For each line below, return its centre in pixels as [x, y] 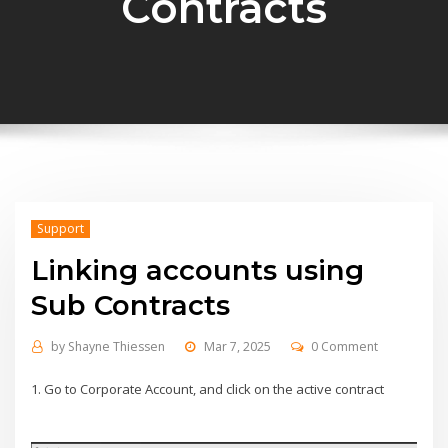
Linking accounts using [198, 270]
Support [60, 229]
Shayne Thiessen [116, 346]
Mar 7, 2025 [237, 346]
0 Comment [345, 346]
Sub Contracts [131, 305]
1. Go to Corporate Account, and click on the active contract [208, 389]
